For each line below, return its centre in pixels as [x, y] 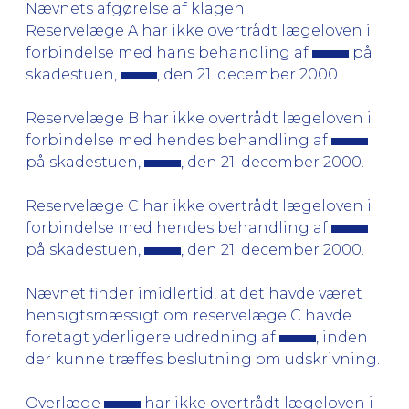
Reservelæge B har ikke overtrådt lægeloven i [199, 118]
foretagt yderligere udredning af [152, 337]
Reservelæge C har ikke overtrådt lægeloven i [199, 205]
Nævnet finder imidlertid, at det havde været [194, 293]
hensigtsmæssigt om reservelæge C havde [189, 315]
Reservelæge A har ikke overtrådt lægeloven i [198, 30]
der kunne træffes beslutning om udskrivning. [203, 359]
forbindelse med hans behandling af [169, 52]
